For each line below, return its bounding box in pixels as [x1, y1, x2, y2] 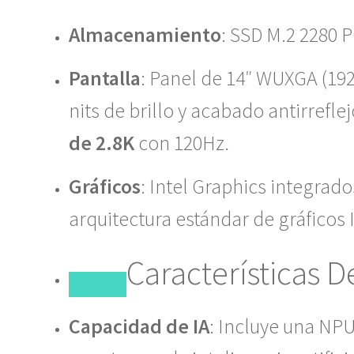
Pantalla [68, 65, 141, 91]
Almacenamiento [68, 21, 221, 47]
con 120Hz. [134, 130, 229, 156]
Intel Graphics [149, 173, 266, 199]
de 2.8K [68, 130, 134, 156]
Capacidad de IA [68, 313, 209, 339]
